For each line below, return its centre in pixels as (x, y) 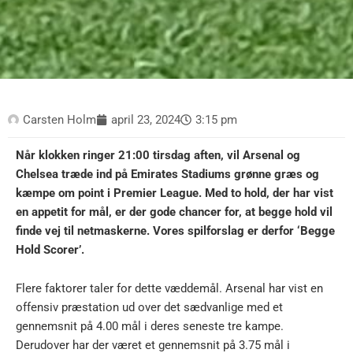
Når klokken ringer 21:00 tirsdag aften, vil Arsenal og (158, 155)
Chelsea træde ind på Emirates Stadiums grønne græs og (167, 174)
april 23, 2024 (146, 119)
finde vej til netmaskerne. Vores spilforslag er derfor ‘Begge (175, 230)
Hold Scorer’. (50, 249)
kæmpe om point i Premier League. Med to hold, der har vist (175, 193)
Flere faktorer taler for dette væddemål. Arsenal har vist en (169, 289)
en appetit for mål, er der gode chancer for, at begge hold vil (174, 212)
